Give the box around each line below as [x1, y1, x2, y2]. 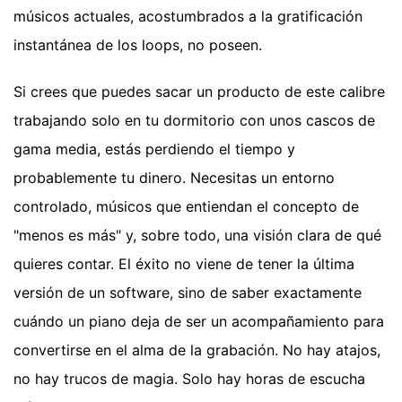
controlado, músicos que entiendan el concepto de [13, 197, 359, 216]
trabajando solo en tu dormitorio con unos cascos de [13, 111, 375, 130]
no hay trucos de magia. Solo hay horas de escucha [13, 370, 365, 389]
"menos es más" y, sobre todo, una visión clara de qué [13, 226, 381, 245]
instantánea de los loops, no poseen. [13, 36, 262, 55]
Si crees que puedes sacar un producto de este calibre [13, 83, 385, 101]
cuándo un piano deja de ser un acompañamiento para [13, 312, 384, 331]
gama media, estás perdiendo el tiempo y [13, 140, 295, 159]
